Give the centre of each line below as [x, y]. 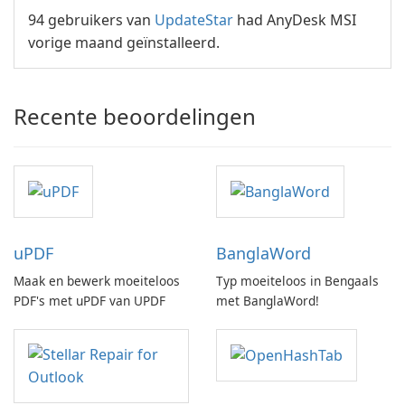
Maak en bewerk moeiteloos [97, 281]
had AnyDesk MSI [295, 20]
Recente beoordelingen [135, 116]
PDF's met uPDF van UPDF [89, 301]
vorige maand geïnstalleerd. [124, 42]
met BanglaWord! [268, 301]
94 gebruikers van [91, 20]
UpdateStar [194, 20]
